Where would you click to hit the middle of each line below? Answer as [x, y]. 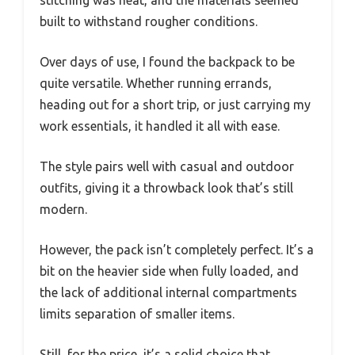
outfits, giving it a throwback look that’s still [166, 187]
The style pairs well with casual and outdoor [167, 166]
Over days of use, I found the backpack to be [167, 61]
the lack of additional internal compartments [168, 292]
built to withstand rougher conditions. [149, 21]
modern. [63, 209]
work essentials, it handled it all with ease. [160, 126]
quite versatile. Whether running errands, [156, 83]
